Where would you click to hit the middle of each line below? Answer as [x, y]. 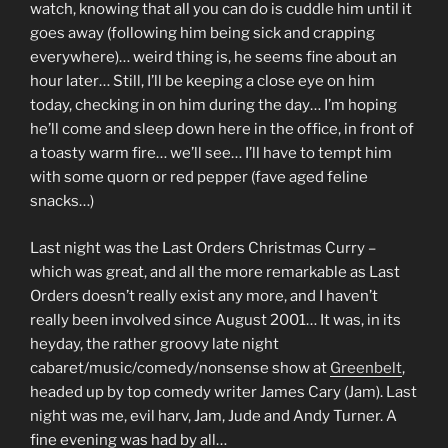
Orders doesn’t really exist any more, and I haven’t [204, 295]
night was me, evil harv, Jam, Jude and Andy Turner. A [213, 415]
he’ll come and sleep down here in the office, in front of [222, 129]
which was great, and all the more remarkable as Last [215, 271]
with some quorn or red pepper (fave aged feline [199, 177]
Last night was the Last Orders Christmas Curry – [203, 247]
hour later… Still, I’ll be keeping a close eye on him [202, 81]
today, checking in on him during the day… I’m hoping [213, 105]
